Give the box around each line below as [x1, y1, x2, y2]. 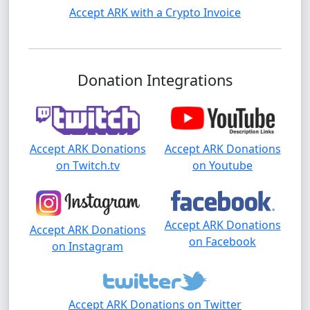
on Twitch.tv [55, 158, 120, 174]
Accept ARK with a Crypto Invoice [69, 4, 241, 20]
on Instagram [52, 238, 123, 254]
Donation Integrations [77, 69, 232, 90]
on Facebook [189, 234, 256, 249]
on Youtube [192, 158, 253, 174]
